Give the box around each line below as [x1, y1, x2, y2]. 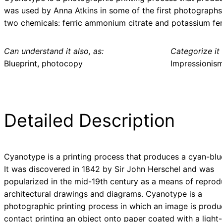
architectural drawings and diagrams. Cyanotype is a [4, 189, 202, 199]
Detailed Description [4, 110, 175, 132]
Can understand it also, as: [4, 46, 104, 56]
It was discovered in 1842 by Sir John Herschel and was [4, 164, 214, 174]
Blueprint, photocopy [4, 58, 83, 69]
